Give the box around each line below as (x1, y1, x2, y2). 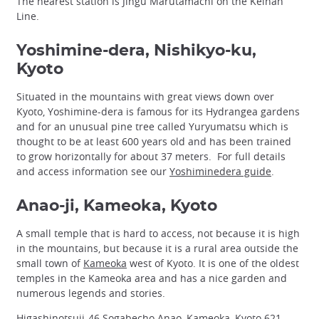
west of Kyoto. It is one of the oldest (127, 256, 299, 270)
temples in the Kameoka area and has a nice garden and (16, 271, 287, 285)
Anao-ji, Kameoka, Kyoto (16, 197, 217, 214)
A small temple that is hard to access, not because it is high (16, 226, 300, 240)
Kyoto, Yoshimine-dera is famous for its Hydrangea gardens (16, 104, 300, 118)
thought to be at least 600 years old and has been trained (16, 134, 291, 148)
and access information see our (16, 164, 169, 178)
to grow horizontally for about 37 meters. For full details (16, 149, 286, 163)
